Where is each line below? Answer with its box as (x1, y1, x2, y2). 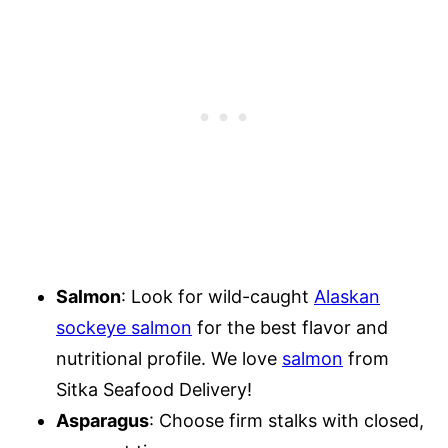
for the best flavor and (192, 317, 388, 338)
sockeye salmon (56, 317, 192, 338)
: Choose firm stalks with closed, (149, 410, 424, 431)
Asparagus (56, 410, 149, 431)
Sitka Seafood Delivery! (56, 379, 252, 400)
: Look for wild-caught (121, 286, 314, 307)
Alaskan (314, 286, 380, 307)
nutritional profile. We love (56, 348, 282, 369)
